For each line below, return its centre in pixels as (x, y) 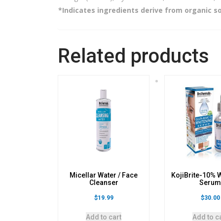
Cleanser (104, 183)
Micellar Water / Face (104, 175)
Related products (133, 56)
